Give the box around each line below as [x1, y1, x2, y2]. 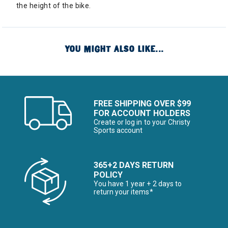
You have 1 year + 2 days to [94, 180, 182, 188]
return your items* [94, 188, 153, 196]
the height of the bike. [16, 2, 91, 10]
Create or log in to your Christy [94, 118, 190, 126]
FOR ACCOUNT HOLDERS [94, 108, 190, 118]
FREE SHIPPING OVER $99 [94, 99, 191, 108]
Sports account [94, 126, 143, 134]
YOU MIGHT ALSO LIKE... [65, 44, 163, 54]
